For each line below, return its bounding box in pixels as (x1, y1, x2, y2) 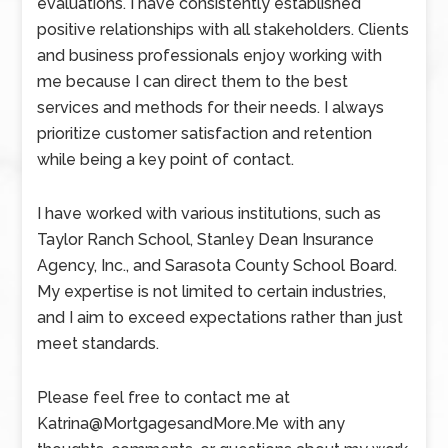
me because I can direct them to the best (37, 72, 349, 91)
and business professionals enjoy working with (37, 46, 383, 65)
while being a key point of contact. (37, 150, 295, 169)
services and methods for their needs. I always (37, 98, 385, 117)
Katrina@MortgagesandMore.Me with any (37, 414, 346, 433)
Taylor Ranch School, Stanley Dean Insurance (37, 230, 375, 249)
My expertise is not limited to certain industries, (37, 282, 387, 301)
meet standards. (37, 334, 160, 353)
